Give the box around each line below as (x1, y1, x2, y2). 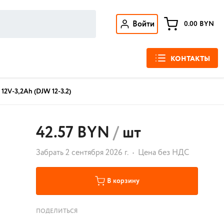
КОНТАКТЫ (170, 54, 210, 64)
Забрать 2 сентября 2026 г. (36, 147, 128, 158)
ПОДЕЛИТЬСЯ (36, 207, 77, 215)
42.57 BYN (36, 121, 109, 145)
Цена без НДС (138, 147, 189, 158)
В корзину (106, 176, 139, 186)
